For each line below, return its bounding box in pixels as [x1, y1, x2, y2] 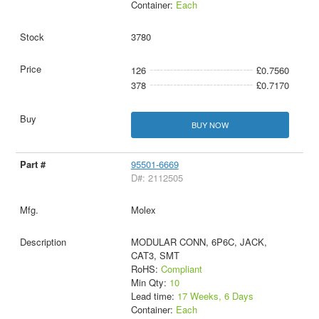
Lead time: [130, 289, 177, 303]
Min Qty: [130, 276, 169, 290]
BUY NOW [191, 119, 229, 131]
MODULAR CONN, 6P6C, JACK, [130, 235, 267, 249]
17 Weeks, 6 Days [177, 289, 253, 303]
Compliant [160, 262, 202, 276]
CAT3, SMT [130, 249, 179, 263]
